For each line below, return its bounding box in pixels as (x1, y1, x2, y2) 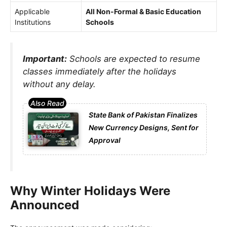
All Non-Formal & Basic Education (86, 7, 201, 16)
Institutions (15, 17, 51, 26)
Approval (89, 136, 121, 145)
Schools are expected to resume (67, 53, 200, 64)
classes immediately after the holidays (23, 66, 176, 77)
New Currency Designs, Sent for (89, 123, 199, 132)
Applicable (15, 7, 50, 16)
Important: (23, 53, 67, 64)
